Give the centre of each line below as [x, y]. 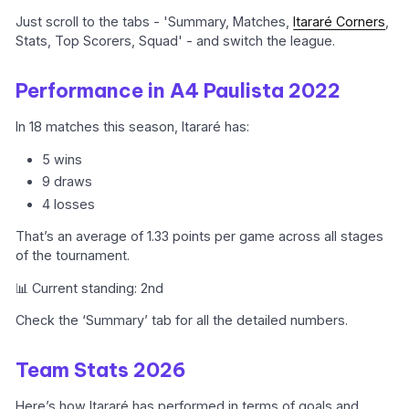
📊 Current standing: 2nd [90, 288]
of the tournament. [73, 256]
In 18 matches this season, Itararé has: [133, 127]
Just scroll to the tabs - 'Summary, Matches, [155, 21]
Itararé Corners [340, 21]
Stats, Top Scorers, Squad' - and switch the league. [176, 40]
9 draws [68, 182]
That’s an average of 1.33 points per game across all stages [200, 236]
